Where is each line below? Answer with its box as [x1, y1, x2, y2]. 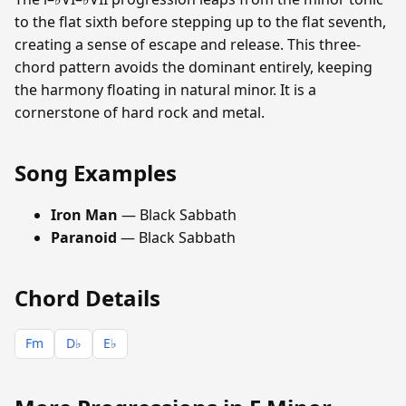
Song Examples [14, 157, 177, 188]
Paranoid [51, 227, 117, 247]
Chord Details [14, 282, 160, 313]
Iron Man [51, 204, 118, 225]
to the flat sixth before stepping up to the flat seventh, [14, 11, 386, 32]
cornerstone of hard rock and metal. [14, 101, 265, 122]
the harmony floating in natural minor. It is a [14, 79, 316, 100]
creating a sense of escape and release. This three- [14, 34, 361, 54]
